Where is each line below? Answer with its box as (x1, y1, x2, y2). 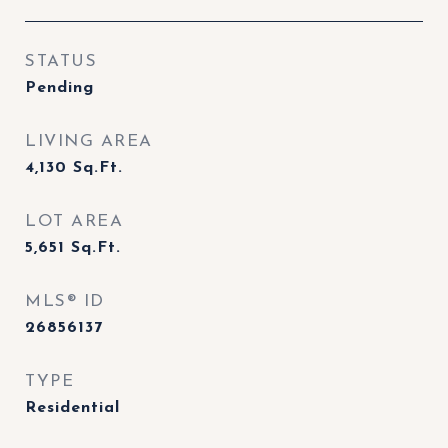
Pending (25, 80, 94, 96)
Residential (25, 400, 120, 416)
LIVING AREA (25, 133, 153, 150)
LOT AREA (25, 213, 123, 230)
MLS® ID (25, 293, 105, 310)
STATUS (25, 53, 97, 70)
